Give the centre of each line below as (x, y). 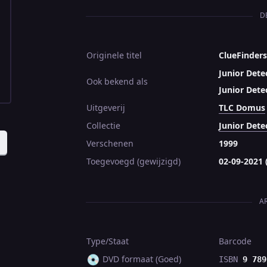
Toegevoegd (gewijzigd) (133, 162)
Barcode (235, 241)
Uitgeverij (106, 108)
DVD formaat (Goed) (141, 259)
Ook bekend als (117, 82)
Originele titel (114, 55)
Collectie (103, 126)
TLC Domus (242, 108)
